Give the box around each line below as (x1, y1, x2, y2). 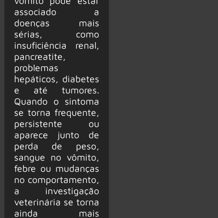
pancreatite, (14, 50, 66, 62)
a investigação (14, 184, 99, 196)
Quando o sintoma (14, 95, 99, 107)
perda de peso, (14, 140, 99, 151)
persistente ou (14, 117, 99, 129)
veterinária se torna (14, 196, 99, 207)
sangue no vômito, (14, 151, 99, 163)
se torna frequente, (14, 106, 99, 118)
